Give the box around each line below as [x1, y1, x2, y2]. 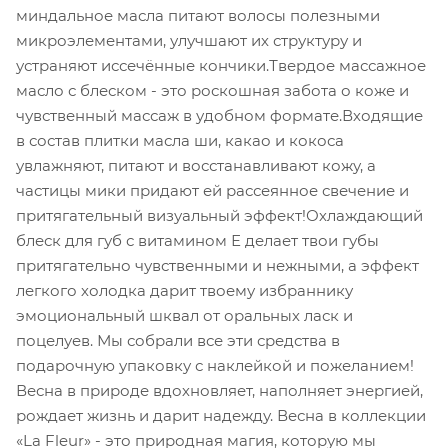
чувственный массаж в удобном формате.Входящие [16, 105, 423, 125]
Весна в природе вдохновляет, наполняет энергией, [16, 380, 423, 400]
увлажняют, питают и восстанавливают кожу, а [16, 155, 376, 175]
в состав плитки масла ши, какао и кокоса [16, 130, 344, 150]
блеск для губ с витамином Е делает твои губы [16, 230, 379, 250]
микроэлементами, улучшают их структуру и [16, 30, 362, 50]
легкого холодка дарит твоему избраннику [16, 280, 353, 300]
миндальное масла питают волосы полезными [16, 5, 380, 25]
